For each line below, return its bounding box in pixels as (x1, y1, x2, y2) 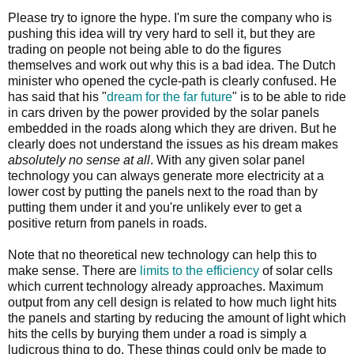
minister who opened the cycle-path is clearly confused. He (8, 73, 337, 88)
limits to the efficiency (140, 263, 259, 277)
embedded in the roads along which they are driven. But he (8, 121, 337, 135)
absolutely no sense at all (8, 153, 150, 167)
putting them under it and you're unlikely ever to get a (8, 200, 302, 214)
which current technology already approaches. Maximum (8, 279, 323, 293)
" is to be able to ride (232, 89, 346, 104)
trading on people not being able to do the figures (8, 42, 281, 56)
